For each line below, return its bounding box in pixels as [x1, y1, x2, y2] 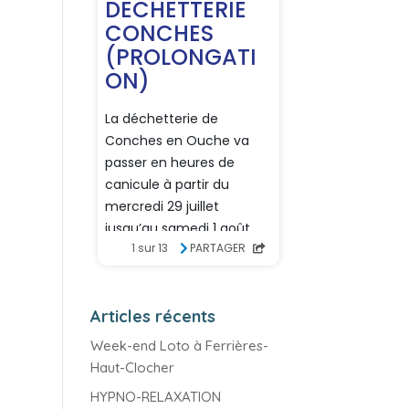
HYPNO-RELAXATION [89, 387, 221, 405]
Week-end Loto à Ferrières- [89, 337, 268, 354]
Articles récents [89, 306, 215, 327]
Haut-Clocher [89, 359, 174, 376]
